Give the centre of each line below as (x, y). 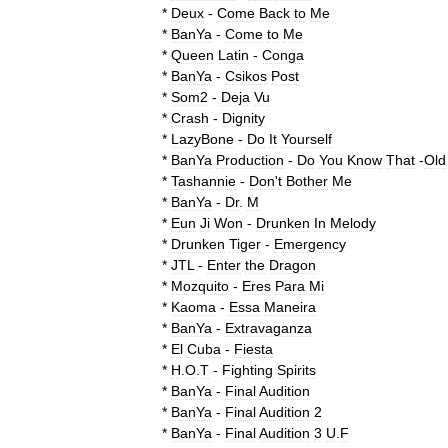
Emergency (310, 244)
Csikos (246, 76)
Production (250, 160)
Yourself (306, 139)
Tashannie (203, 181)
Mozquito (200, 286)
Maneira (290, 307)
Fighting (247, 370)
